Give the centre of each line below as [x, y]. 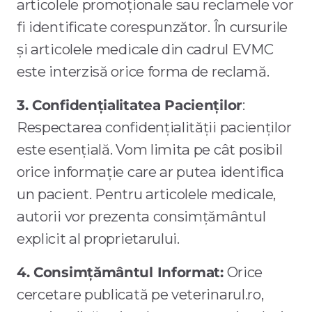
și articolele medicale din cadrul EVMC [145, 49]
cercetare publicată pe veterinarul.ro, [140, 295]
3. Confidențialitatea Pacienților [130, 105]
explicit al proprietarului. [98, 239]
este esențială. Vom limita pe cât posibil [150, 150]
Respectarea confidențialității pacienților [154, 127]
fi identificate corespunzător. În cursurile [152, 27]
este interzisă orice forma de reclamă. [143, 72]
